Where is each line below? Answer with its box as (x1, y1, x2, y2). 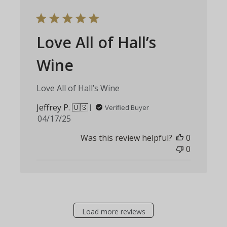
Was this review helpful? (80, 132, 172, 144)
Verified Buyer (105, 103, 149, 112)
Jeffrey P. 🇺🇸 (36, 102, 89, 113)
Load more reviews (82, 206, 145, 216)
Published (54, 112, 92, 124)
